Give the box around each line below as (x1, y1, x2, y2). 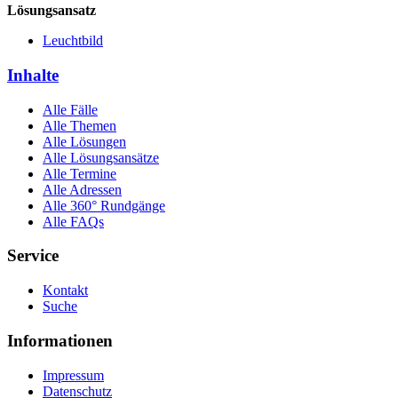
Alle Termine (43, 165, 116, 181)
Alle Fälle (43, 101, 98, 117)
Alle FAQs (43, 213, 104, 229)
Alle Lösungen (43, 133, 126, 149)
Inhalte (7, 65, 59, 84)
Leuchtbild (43, 33, 103, 49)
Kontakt (43, 283, 88, 298)
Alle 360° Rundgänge (43, 197, 165, 213)
